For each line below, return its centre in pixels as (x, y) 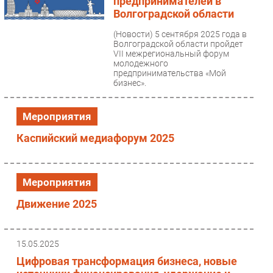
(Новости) (134, 34)
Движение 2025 (57, 204)
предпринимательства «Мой (169, 73)
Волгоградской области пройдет (178, 44)
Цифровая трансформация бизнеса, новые (127, 261)
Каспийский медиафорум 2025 (95, 138)
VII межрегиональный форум (171, 53)
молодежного (140, 63)
